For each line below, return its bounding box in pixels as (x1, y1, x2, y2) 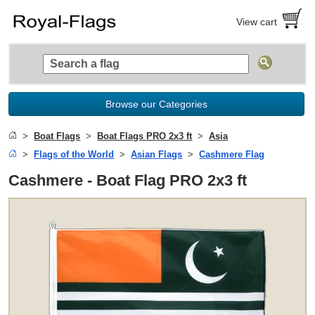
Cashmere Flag (199, 148, 265, 160)
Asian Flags (131, 148, 183, 160)
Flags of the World (34, 148, 115, 160)
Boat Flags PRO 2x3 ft (97, 130, 193, 141)
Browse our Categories (105, 98, 208, 110)
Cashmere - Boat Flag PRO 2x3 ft (8, 171, 247, 189)
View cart (236, 15, 278, 27)
